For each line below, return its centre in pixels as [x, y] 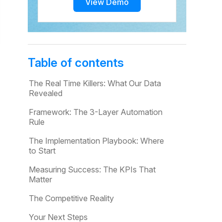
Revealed [46, 93]
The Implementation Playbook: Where [96, 141]
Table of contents [76, 63]
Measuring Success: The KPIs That [92, 169]
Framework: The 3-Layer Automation [96, 112]
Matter [40, 179]
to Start [42, 151]
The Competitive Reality [71, 198]
